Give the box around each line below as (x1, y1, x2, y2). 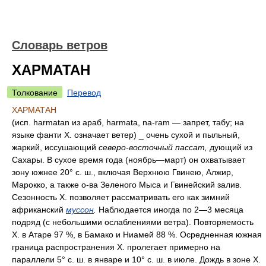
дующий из (210, 142, 252, 152)
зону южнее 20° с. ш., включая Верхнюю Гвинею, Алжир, (12, 167, 233, 177)
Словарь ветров (12, 39, 107, 52)
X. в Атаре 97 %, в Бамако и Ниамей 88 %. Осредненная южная (12, 230, 262, 239)
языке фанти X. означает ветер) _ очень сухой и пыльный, (12, 130, 240, 140)
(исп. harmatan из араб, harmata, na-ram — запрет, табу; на (12, 118, 244, 127)
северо (99, 142, 126, 152)
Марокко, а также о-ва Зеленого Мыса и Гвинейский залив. (12, 180, 242, 189)
